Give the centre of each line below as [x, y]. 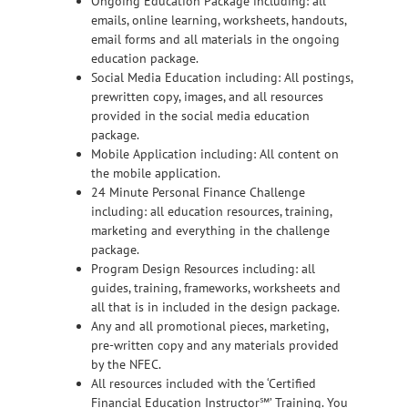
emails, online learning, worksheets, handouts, [219, 20]
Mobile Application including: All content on [215, 154]
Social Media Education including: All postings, [222, 78]
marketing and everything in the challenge [210, 231]
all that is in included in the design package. [215, 307]
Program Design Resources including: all [203, 269]
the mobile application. [156, 173]
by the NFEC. [126, 365]
